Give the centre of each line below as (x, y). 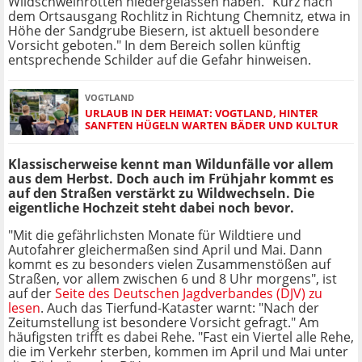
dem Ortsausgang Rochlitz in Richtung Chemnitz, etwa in (179, 17)
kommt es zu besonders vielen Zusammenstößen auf (169, 265)
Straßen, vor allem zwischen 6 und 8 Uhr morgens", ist (173, 279)
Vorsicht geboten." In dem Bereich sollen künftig (154, 46)
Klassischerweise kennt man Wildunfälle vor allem (171, 164)
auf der (32, 294)
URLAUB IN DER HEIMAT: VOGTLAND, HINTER (202, 113)
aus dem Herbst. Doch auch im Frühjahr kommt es (171, 179)
